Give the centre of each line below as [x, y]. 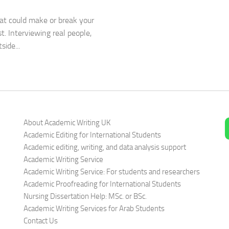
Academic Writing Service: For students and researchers [112, 171]
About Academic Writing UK [67, 122]
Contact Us [41, 221]
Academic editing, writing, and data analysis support [105, 147]
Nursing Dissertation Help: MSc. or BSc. [85, 196]
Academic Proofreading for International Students [102, 184]
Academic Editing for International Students [93, 135]
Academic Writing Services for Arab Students [94, 208]
